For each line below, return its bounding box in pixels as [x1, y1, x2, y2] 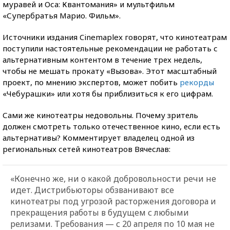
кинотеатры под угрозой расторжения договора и [10, 195, 216, 207]
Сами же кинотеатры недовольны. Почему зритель [3, 109, 198, 120]
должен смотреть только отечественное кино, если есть [3, 121, 220, 131]
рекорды [180, 76, 214, 87]
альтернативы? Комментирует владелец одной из [3, 132, 195, 143]
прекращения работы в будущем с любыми [10, 206, 189, 218]
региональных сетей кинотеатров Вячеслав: [3, 143, 170, 154]
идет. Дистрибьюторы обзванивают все [10, 184, 174, 196]
